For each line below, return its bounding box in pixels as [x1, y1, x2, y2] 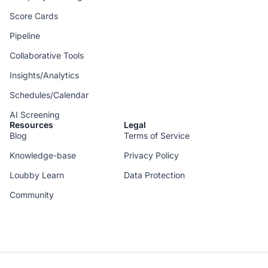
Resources [10, 120, 53, 130]
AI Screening [10, 109, 60, 120]
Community [10, 190, 54, 200]
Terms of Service [124, 130, 190, 141]
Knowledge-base [10, 150, 76, 161]
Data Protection [124, 170, 185, 181]
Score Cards [10, 11, 58, 22]
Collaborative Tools [10, 50, 84, 61]
